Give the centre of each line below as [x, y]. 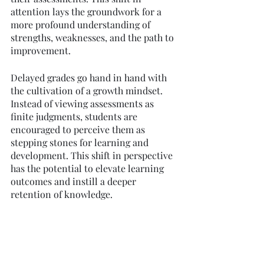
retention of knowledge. [62, 194]
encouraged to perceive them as [79, 130]
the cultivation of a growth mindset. [88, 91]
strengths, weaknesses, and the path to [93, 38]
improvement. [41, 51]
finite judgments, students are [75, 117]
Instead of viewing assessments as [83, 104]
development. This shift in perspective [93, 156]
